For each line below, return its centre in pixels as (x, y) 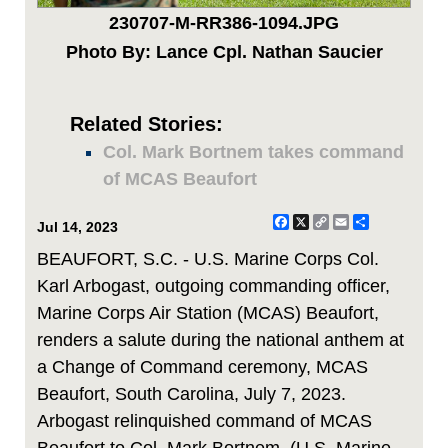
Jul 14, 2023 (77, 227)
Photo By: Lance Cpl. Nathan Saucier (224, 52)
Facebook (328, 222)
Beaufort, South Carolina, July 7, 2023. (191, 394)
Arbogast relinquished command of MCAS (204, 421)
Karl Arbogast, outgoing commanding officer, (213, 286)
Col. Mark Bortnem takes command (253, 152)
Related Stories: (146, 124)
